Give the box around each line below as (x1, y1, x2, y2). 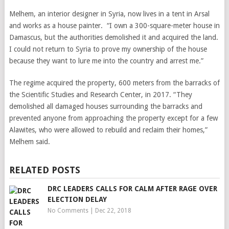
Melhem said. (9, 138, 60, 146)
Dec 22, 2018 (95, 207, 131, 214)
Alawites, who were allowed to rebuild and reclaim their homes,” (9, 126, 208, 134)
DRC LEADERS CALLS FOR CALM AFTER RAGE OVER (47, 185, 217, 193)
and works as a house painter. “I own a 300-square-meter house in (9, 21, 220, 30)
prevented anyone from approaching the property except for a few (9, 114, 218, 122)
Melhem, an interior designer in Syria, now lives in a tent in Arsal (9, 10, 210, 18)
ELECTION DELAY (47, 195, 107, 203)
